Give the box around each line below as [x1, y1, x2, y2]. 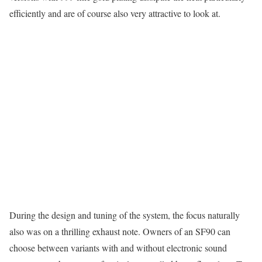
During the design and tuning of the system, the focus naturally [9, 209, 240, 222]
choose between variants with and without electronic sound [9, 242, 227, 254]
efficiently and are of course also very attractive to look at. [9, 6, 220, 19]
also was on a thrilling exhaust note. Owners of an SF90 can [9, 225, 230, 238]
